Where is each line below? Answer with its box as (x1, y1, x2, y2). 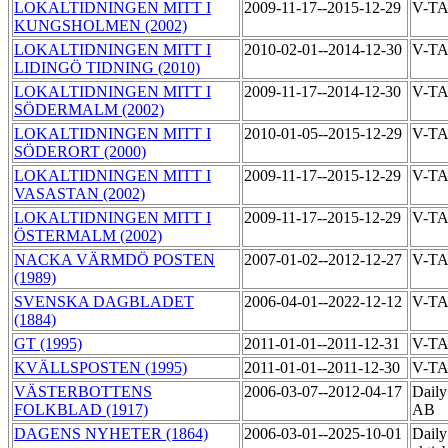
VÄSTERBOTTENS (14, 383, 152, 401)
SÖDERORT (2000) (14, 143, 146, 161)
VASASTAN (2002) (14, 185, 145, 203)
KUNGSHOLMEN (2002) (14, 17, 187, 35)
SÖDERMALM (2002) (14, 101, 164, 119)
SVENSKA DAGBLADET (14, 293, 194, 311)
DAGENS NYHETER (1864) (14, 425, 208, 443)
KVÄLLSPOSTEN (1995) (14, 359, 187, 377)
